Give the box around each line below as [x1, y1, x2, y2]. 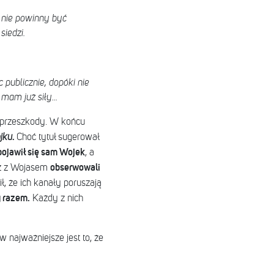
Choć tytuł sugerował [16, 132, 99, 143]
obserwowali [50, 162, 100, 172]
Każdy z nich [29, 193, 83, 204]
